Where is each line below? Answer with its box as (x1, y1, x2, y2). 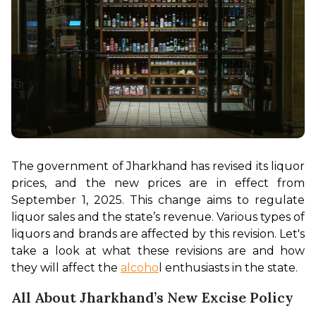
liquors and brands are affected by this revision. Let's (11, 227, 305, 241)
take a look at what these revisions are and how (11, 244, 305, 258)
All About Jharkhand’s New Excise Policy (11, 288, 293, 307)
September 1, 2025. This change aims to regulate (11, 193, 305, 207)
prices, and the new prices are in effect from (11, 176, 305, 190)
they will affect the (11, 261, 121, 275)
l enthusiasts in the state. (159, 261, 300, 275)
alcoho (121, 261, 159, 275)
